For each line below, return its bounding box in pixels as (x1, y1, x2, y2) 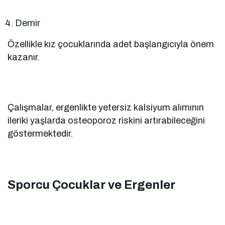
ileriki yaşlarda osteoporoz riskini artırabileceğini (8, 115, 205, 126)
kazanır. (8, 52, 40, 62)
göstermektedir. (8, 128, 73, 139)
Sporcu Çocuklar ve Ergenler (8, 178, 175, 191)
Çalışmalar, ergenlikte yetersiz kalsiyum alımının (8, 102, 204, 113)
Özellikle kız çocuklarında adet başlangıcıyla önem (8, 39, 214, 49)
